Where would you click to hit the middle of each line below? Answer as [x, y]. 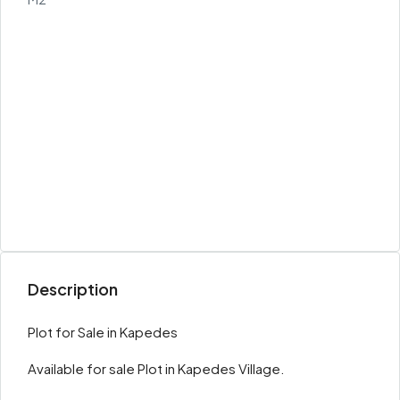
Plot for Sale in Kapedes [103, 332]
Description [73, 289]
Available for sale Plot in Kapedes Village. [156, 368]
